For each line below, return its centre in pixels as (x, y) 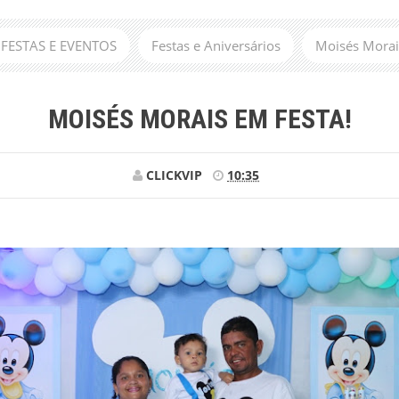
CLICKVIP (174, 175)
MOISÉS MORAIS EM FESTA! (199, 119)
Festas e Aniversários (216, 45)
